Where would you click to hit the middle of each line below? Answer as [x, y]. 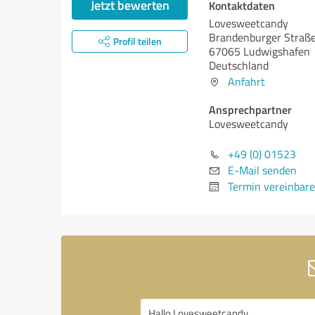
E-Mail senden [262, 170]
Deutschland [239, 65]
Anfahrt [246, 82]
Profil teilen [137, 41]
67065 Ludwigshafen [259, 51]
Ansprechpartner [250, 109]
